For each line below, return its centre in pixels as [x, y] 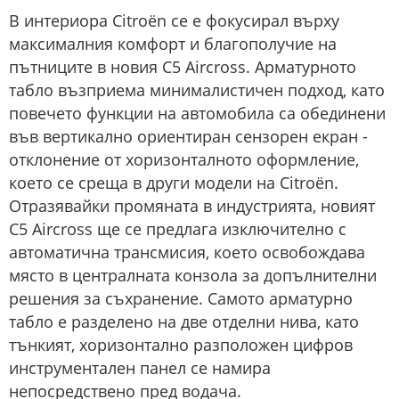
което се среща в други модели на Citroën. [174, 183]
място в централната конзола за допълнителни [193, 276]
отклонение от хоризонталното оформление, [184, 160]
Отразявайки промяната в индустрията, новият [192, 206]
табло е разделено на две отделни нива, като [184, 322]
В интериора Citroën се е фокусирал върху [174, 21]
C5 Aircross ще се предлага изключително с [178, 229]
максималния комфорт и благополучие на [173, 44]
